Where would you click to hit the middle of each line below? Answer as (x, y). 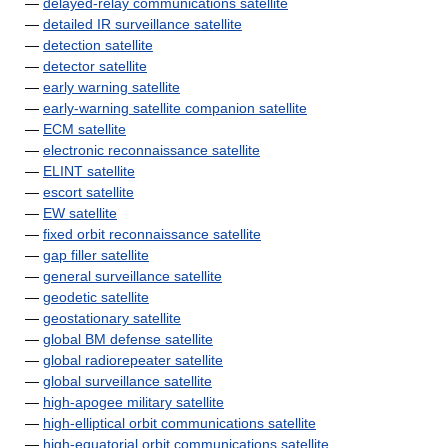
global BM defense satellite (128, 339)
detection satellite (98, 45)
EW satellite (80, 213)
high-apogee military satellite (133, 402)
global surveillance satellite (127, 381)
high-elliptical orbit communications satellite (179, 423)
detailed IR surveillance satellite (142, 24)
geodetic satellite (96, 297)
